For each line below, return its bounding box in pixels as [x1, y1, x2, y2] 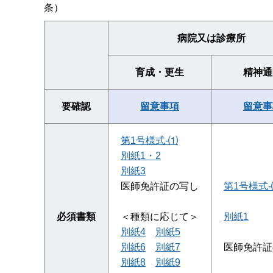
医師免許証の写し [121, 181, 199, 192]
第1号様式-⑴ [121, 135, 178, 146]
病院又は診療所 [177, 33, 246, 44]
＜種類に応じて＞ [121, 211, 199, 222]
